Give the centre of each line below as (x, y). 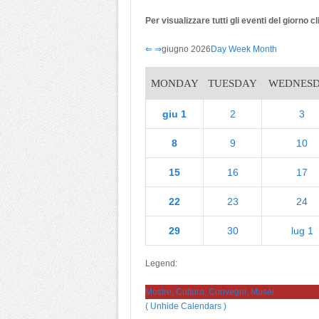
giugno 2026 (186, 49)
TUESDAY (232, 83)
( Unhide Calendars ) (186, 306)
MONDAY (174, 83)
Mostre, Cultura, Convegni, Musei (210, 292)
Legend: (161, 263)
